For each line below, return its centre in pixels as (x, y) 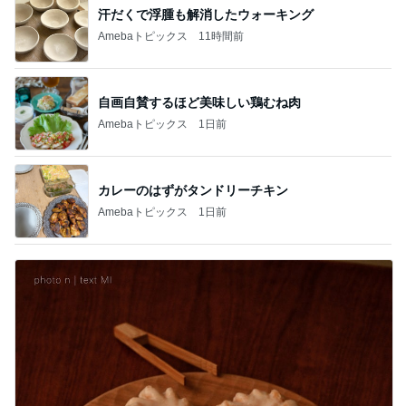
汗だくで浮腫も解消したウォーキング (206, 14)
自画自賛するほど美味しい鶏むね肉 (199, 102)
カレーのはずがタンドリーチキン (193, 190)
